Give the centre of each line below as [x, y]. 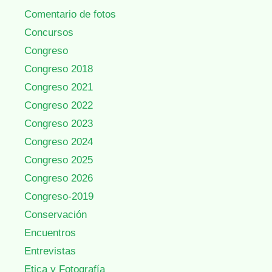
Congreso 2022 [59, 105]
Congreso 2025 [59, 160]
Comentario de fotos [70, 14]
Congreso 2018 [59, 69]
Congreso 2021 [59, 87]
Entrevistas [50, 251]
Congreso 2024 [59, 141]
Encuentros [50, 233]
